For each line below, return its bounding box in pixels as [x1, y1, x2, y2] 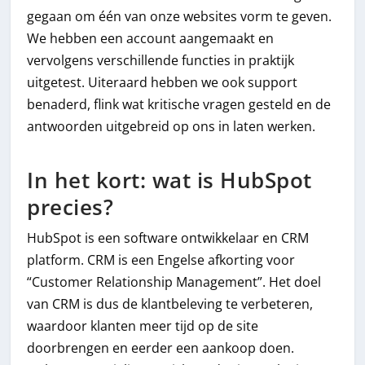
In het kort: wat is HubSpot [27, 166, 312, 196]
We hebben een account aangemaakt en [27, 29, 275, 47]
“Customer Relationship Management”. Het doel [27, 273, 322, 292]
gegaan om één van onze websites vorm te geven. [27, 7, 332, 25]
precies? [27, 193, 114, 222]
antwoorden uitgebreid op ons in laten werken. [27, 117, 316, 135]
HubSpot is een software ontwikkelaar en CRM [27, 229, 310, 248]
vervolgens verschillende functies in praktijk [27, 51, 295, 69]
